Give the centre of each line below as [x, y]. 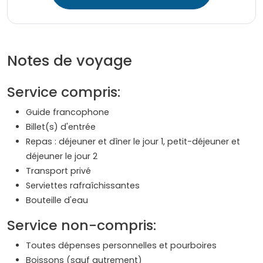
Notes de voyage [70, 61]
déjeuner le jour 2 [62, 156]
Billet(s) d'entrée [61, 127]
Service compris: [64, 92]
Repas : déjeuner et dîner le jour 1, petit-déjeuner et [133, 142]
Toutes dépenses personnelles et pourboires [121, 246]
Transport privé [58, 171]
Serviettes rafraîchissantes [83, 186]
